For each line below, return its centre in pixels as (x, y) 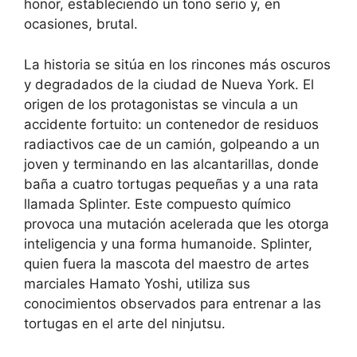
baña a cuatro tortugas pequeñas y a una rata (171, 184)
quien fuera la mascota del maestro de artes (167, 263)
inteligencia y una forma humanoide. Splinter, (168, 243)
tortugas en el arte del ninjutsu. (125, 323)
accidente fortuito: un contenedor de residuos (171, 124)
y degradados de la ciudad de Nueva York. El (169, 84)
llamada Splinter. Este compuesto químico (157, 204)
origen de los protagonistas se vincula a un (161, 104)
